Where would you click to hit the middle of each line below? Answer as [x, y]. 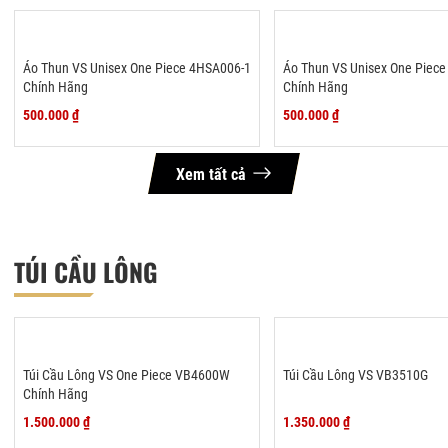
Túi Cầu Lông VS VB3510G [356, 374]
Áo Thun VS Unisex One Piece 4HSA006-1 [137, 67]
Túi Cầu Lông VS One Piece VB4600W [126, 374]
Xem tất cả [211, 174]
